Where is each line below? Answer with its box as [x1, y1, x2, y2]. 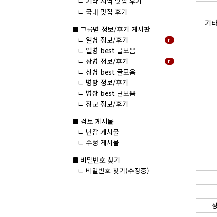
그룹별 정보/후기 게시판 [80, 24, 150, 34]
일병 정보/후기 [85, 35, 128, 45]
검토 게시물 [80, 116, 114, 126]
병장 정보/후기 [85, 77, 128, 88]
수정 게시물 [85, 138, 119, 148]
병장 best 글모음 [85, 88, 136, 98]
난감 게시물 [85, 127, 119, 137]
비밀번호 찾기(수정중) [85, 166, 149, 176]
